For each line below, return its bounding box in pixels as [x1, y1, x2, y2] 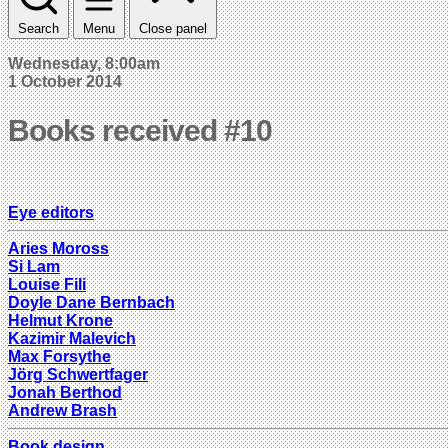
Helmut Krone [8, 311, 113, 329]
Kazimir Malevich [8, 329, 136, 347]
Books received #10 [8, 113, 272, 147]
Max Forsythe [8, 347, 111, 365]
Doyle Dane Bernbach [8, 293, 175, 311]
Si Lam [8, 257, 60, 275]
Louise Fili [8, 275, 86, 293]
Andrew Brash [8, 401, 117, 419]
